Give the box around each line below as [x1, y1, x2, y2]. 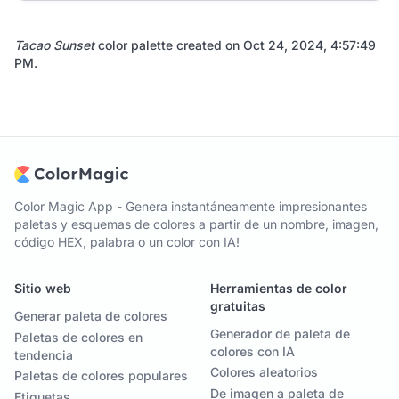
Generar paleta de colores [14, 308, 167, 324]
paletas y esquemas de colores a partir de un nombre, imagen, [14, 216, 379, 232]
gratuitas [210, 298, 265, 314]
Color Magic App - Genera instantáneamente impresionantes [14, 199, 367, 215]
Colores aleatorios [210, 364, 318, 380]
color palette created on [94, 37, 243, 53]
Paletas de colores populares [14, 368, 188, 384]
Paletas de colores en [14, 330, 142, 346]
